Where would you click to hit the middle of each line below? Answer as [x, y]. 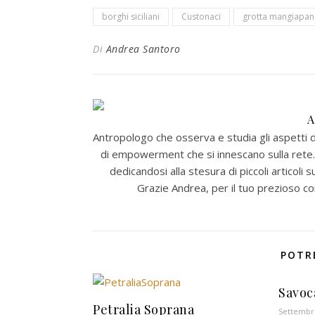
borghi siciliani [131, 17]
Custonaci [201, 17]
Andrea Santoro [143, 49]
